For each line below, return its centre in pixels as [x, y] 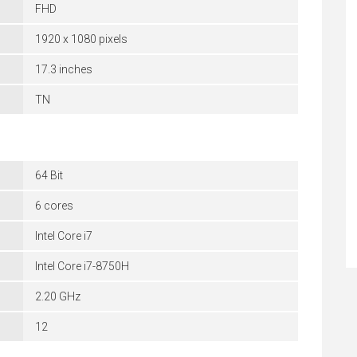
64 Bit [49, 175]
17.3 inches [64, 69]
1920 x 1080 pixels [81, 39]
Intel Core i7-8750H [82, 266]
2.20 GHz [58, 296]
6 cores [54, 206]
